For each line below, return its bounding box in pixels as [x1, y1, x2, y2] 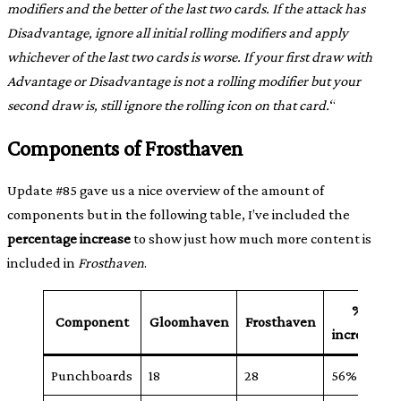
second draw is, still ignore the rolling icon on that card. [7, 97, 329, 115]
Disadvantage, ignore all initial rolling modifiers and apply [7, 24, 348, 42]
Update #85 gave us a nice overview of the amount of [7, 182, 324, 200]
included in [7, 254, 78, 272]
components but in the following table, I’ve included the [7, 206, 350, 224]
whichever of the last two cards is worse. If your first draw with [7, 48, 372, 66]
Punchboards [51, 366, 133, 384]
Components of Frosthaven [7, 135, 243, 160]
